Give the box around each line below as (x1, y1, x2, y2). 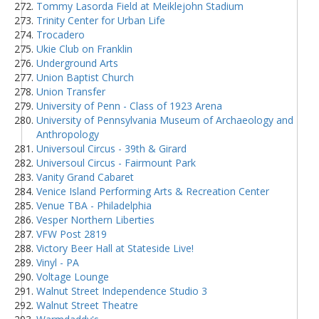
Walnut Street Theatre (36, 298, 138, 312)
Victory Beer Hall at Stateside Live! (36, 241, 194, 255)
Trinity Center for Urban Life (36, 13, 165, 27)
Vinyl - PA (36, 255, 79, 269)
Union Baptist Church (36, 70, 134, 84)
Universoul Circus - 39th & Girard (36, 141, 187, 155)
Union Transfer (36, 84, 105, 98)
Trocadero (36, 27, 85, 41)
